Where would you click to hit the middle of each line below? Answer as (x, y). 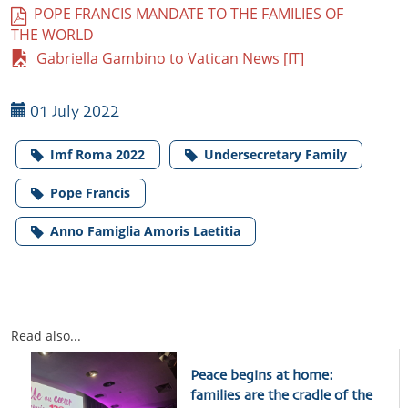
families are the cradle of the (281, 397)
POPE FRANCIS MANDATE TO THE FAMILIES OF (185, 14)
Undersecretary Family (275, 155)
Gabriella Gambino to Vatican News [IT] (167, 59)
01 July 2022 (73, 113)
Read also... (46, 336)
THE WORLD (52, 35)
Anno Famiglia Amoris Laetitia (145, 231)
